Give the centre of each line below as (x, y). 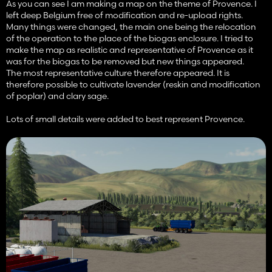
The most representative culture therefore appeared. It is (118, 73)
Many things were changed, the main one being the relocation (131, 27)
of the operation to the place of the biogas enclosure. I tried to (130, 39)
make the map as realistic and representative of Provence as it (130, 50)
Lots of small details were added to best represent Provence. (125, 119)
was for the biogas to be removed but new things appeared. (125, 62)
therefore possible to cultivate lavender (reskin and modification (133, 85)
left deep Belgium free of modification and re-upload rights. (124, 15)
